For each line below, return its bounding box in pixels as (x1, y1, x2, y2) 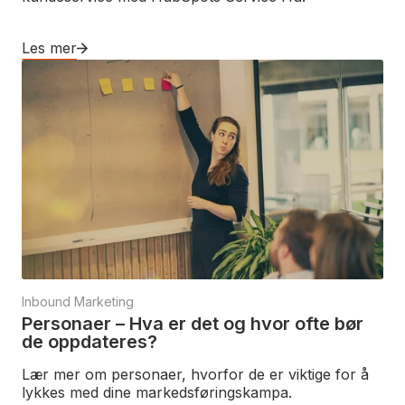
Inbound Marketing (22, 294, 134, 309)
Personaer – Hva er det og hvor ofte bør (22, 313, 363, 334)
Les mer (22, 39, 77, 58)
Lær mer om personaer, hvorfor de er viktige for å (22, 365, 369, 383)
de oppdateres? (22, 331, 157, 353)
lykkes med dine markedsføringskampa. (22, 383, 292, 401)
